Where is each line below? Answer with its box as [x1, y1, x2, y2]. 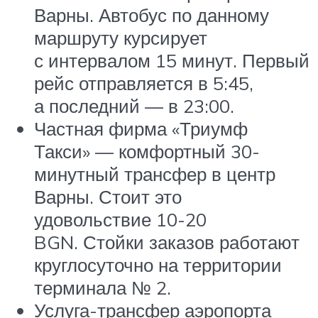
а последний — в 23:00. [34, 94, 234, 118]
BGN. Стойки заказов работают [34, 231, 300, 254]
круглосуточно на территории [34, 253, 282, 277]
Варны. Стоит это [34, 185, 182, 209]
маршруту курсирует [34, 26, 207, 50]
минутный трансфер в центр [34, 163, 275, 186]
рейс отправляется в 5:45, [34, 72, 253, 95]
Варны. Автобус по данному [34, 4, 269, 27]
